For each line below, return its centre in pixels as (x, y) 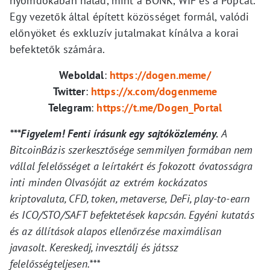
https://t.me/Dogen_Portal (159, 107)
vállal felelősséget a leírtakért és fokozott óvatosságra (131, 166)
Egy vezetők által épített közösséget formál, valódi (130, 16)
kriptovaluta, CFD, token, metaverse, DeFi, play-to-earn (130, 198)
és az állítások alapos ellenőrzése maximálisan (115, 231)
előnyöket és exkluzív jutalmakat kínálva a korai (124, 33)
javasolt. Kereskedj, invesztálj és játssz (94, 247)
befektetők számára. (57, 49)
